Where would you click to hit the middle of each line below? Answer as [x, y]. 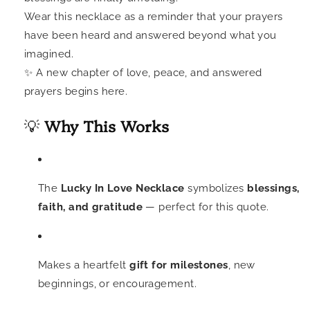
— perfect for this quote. [206, 207]
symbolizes [216, 189]
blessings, [273, 189]
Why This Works [107, 126]
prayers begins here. [76, 91]
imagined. [49, 54]
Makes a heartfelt [84, 265]
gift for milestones [179, 265]
